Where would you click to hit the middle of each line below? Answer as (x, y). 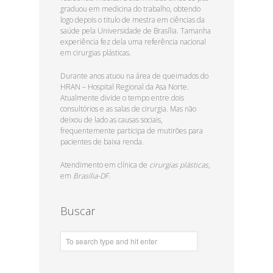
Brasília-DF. (93, 176)
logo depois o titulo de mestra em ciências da (133, 20)
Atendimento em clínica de (105, 165)
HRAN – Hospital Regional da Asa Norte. (125, 87)
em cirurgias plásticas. (96, 53)
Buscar (78, 211)
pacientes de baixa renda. (102, 142)
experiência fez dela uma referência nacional (133, 42)
